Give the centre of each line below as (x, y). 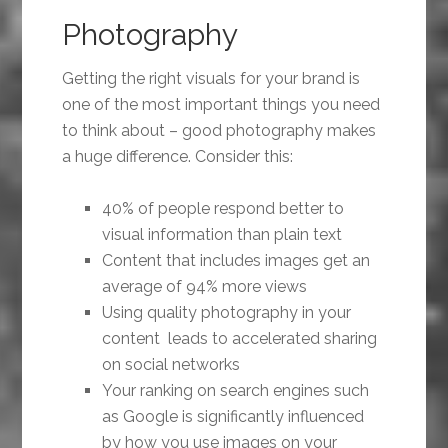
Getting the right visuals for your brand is (211, 79)
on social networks (171, 365)
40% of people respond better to (223, 209)
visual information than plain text (222, 235)
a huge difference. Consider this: (178, 157)
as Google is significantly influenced (233, 417)
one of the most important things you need (221, 105)
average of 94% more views (205, 287)
